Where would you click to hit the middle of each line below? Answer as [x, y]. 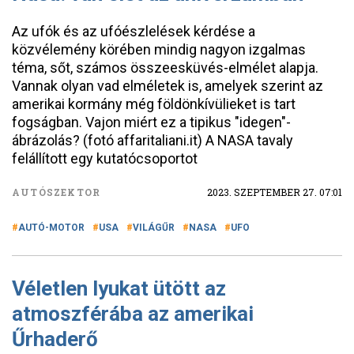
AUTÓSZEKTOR [56, 192]
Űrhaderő [55, 339]
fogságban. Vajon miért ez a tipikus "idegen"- [151, 122]
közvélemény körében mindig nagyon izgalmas [159, 49]
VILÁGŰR [154, 228]
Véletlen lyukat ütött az [119, 288]
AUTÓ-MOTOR [51, 228]
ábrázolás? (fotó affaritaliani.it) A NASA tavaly [153, 140]
